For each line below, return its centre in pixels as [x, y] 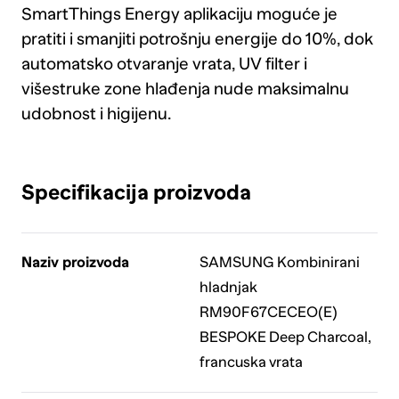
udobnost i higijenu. [96, 114]
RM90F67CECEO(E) [268, 313]
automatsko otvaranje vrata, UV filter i [164, 64]
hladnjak [228, 288]
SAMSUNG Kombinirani [279, 263]
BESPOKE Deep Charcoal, [285, 338]
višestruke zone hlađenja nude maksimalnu [185, 89]
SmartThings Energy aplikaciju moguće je [179, 14]
